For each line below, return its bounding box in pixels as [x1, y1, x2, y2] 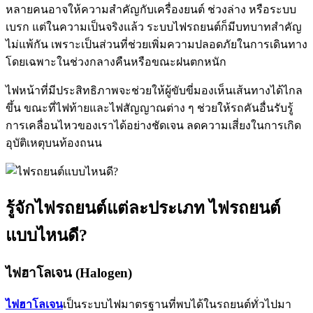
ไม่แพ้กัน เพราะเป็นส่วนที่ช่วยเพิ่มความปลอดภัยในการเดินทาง [6, 38, 307, 50]
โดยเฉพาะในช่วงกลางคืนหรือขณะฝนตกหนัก [6, 55, 226, 68]
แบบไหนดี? [6, 226, 87, 245]
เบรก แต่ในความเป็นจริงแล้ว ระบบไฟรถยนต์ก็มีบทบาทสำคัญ [6, 20, 302, 33]
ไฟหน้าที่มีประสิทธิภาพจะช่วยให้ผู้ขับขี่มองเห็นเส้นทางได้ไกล [6, 84, 303, 96]
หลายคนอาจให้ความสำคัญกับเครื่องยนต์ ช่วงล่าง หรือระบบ [6, 3, 296, 15]
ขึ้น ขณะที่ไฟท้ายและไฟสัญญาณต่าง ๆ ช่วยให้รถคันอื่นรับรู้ [6, 101, 293, 114]
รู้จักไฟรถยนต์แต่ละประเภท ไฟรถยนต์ [6, 198, 281, 217]
